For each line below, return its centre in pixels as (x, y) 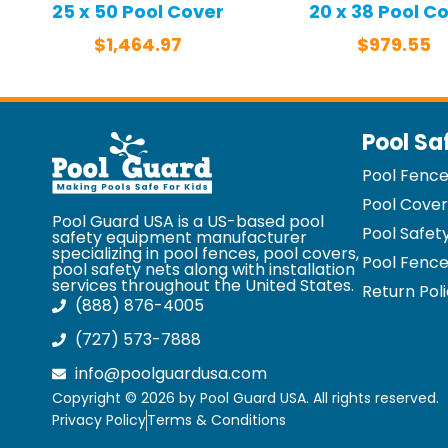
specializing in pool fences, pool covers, (205, 253)
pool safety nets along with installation (203, 269)
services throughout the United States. (203, 285)
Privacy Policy (99, 420)
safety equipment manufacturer (179, 237)
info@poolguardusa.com (170, 373)
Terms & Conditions (216, 420)
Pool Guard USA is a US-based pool (188, 221)
